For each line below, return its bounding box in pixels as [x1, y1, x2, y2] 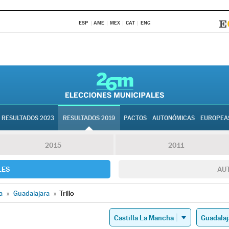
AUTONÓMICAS [152, 114, 195, 122]
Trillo [59, 189, 74, 197]
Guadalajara [13, 189, 50, 197]
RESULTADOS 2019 [63, 114, 115, 122]
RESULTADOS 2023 [2, 114, 54, 122]
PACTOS [124, 114, 147, 122]
